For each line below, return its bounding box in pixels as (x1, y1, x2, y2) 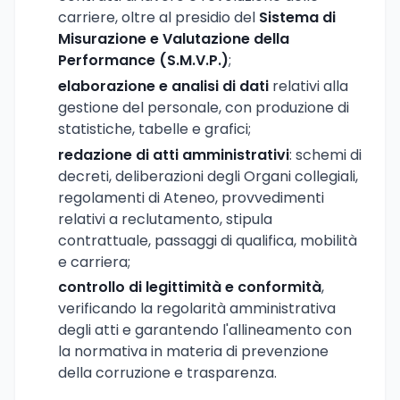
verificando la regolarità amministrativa (58, 298, 336, 320)
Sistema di (259, 6, 336, 28)
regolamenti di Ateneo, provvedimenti (58, 187, 324, 208)
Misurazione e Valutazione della (58, 28, 289, 49)
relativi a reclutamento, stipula (58, 208, 272, 229)
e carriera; (58, 251, 130, 272)
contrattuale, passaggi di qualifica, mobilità (58, 229, 357, 251)
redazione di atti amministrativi (58, 144, 289, 165)
